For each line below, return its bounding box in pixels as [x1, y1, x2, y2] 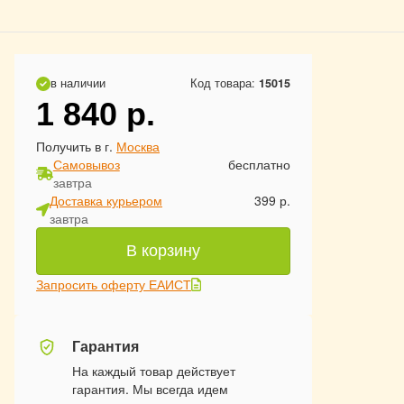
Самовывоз [52, 155, 120, 173]
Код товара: [190, 75, 259, 91]
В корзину [126, 242, 200, 260]
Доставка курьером [50, 191, 162, 209]
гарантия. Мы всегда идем [72, 380, 228, 398]
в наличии [50, 75, 106, 91]
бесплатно [228, 155, 290, 173]
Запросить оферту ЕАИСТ [36, 275, 191, 293]
